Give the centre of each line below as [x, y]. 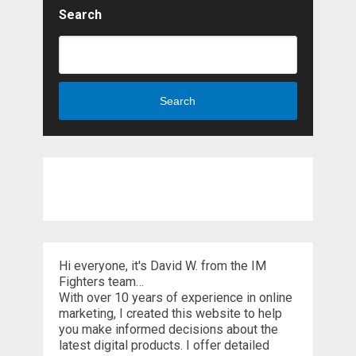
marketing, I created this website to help [170, 313]
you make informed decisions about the [168, 329]
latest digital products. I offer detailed [164, 345]
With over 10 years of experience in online [175, 297]
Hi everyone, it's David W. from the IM [162, 265]
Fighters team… [101, 281]
